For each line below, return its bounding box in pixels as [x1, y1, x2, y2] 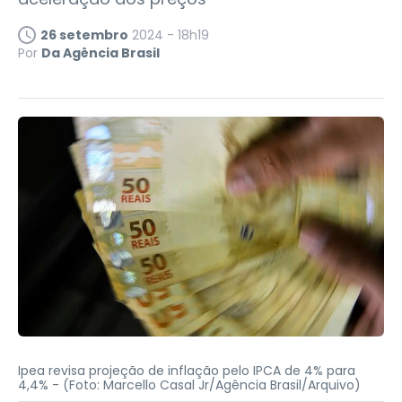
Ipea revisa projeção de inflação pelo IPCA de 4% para [18, 361, 355, 380]
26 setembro [40, 26, 128, 45]
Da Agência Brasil [41, 44, 160, 63]
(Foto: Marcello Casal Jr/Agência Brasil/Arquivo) [63, 375, 361, 394]
